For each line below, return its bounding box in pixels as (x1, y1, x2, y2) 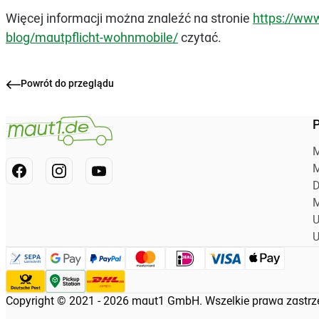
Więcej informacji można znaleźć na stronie (6, 13, 253, 27)
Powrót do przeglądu (21, 79, 114, 90)
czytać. (178, 32, 221, 46)
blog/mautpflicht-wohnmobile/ (6, 32, 178, 46)
